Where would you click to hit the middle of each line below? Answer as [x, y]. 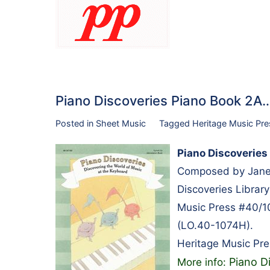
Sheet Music [121, 124]
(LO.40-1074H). [215, 225]
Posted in [76, 124]
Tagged [175, 124]
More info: [203, 262]
